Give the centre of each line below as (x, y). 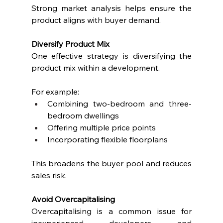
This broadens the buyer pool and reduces (111, 163)
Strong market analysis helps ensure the (111, 8)
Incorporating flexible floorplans (107, 139)
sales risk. (49, 175)
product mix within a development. (95, 67)
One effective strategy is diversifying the (111, 56)
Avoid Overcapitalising (73, 199)
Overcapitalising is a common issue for (111, 211)
